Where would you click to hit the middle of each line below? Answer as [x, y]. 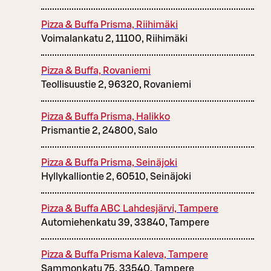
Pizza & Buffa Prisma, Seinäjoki [109, 163]
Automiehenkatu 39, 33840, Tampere [125, 223]
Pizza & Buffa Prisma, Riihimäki [109, 25]
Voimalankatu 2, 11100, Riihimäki [114, 39]
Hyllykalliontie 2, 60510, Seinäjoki [116, 177]
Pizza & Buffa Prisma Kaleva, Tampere [125, 255]
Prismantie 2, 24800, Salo [99, 131]
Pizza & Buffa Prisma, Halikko [106, 117]
